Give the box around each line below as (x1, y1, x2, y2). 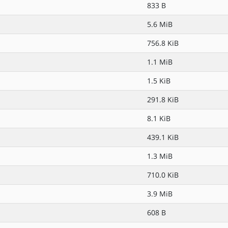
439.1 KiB (147, 132, 179, 142)
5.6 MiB (147, 19, 173, 29)
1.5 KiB (147, 76, 170, 85)
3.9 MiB (147, 189, 173, 198)
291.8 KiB (147, 95, 179, 104)
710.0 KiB (147, 170, 179, 180)
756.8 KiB (147, 38, 179, 48)
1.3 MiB (147, 151, 173, 161)
